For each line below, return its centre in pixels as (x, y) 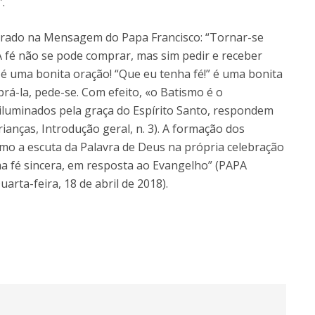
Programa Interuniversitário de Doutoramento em (143, 31)
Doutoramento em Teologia (93, 13)
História (46, 48)
